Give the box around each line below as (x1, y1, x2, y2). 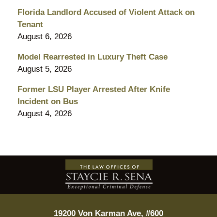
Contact (108, 156, 136, 166)
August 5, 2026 (17, 64, 72, 74)
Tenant (17, 19, 43, 29)
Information (108, 168, 149, 178)
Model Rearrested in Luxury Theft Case (17, 52, 168, 62)
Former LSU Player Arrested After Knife (17, 84, 170, 94)
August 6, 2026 (17, 31, 72, 41)
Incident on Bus (17, 96, 78, 106)
